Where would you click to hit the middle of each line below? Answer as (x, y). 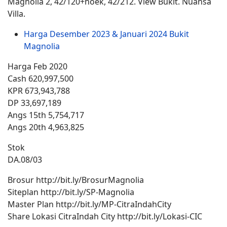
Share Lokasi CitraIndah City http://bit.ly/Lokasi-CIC (105, 216)
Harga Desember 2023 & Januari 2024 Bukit (106, 34)
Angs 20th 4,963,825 (46, 127)
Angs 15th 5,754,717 (46, 115)
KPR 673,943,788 (39, 91)
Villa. (16, 14)
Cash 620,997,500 (41, 79)
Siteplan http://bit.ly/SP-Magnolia (71, 192)
